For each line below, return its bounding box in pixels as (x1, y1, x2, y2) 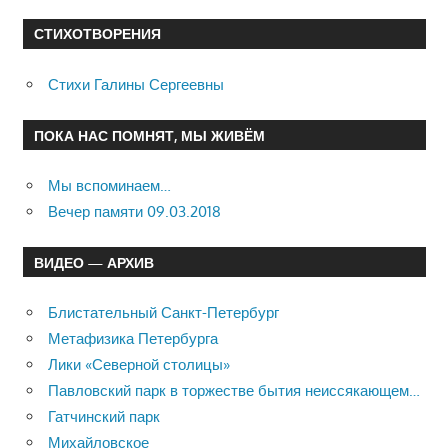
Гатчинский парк (48, 406, 160, 426)
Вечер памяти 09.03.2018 (48, 201, 221, 221)
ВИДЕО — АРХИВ (33, 253, 154, 271)
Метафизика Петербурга (48, 328, 218, 348)
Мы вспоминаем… (48, 175, 171, 195)
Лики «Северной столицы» (48, 354, 230, 374)
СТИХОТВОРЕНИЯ (33, 25, 161, 43)
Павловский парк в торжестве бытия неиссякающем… (48, 380, 420, 400)
